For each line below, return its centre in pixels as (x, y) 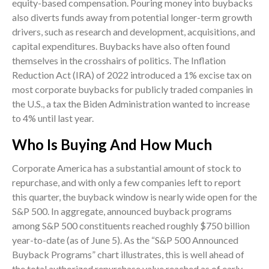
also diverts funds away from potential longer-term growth (132, 17)
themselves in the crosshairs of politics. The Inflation (119, 61)
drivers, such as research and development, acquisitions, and (134, 32)
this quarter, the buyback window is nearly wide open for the (134, 197)
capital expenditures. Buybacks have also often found (121, 46)
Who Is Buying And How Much (112, 145)
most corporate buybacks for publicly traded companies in (132, 89)
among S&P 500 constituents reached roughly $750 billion (131, 226)
